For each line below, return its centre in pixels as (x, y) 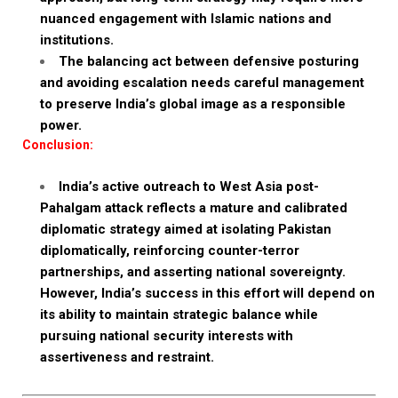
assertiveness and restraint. (127, 357)
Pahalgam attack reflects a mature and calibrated (194, 208)
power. (61, 125)
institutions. (77, 40)
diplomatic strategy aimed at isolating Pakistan (186, 229)
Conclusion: (58, 145)
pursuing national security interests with (167, 336)
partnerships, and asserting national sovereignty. (193, 272)
